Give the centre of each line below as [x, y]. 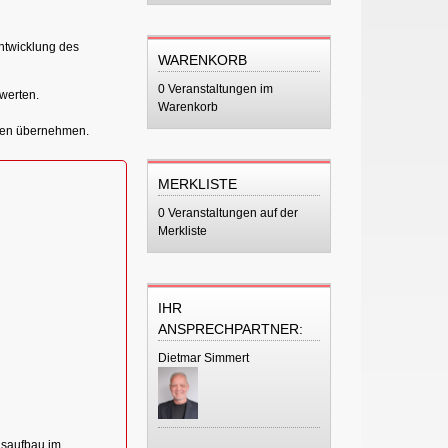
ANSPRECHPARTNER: [230, 329]
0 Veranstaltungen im [215, 89]
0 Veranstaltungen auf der [227, 213]
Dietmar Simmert [203, 358]
